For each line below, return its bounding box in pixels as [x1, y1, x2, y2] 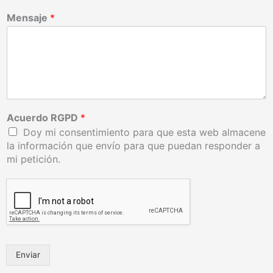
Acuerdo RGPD [7, 111, 80, 124]
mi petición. [7, 152, 60, 165]
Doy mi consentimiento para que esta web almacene [23, 126, 266, 138]
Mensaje [7, 11, 50, 24]
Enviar [16, 249, 40, 260]
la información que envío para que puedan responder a [7, 139, 260, 152]
